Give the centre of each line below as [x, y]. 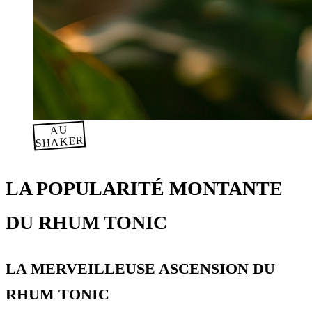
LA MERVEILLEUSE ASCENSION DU [140, 268]
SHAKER [60, 142]
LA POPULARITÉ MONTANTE [144, 188]
